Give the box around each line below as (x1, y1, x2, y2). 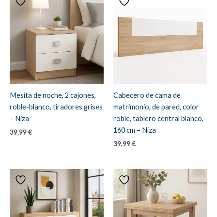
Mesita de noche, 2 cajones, (10, 91, 96, 100)
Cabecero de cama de (113, 91, 181, 100)
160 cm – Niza (113, 126, 156, 135)
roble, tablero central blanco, (113, 114, 203, 123)
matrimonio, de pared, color (113, 103, 199, 111)
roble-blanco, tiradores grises (10, 103, 103, 111)
